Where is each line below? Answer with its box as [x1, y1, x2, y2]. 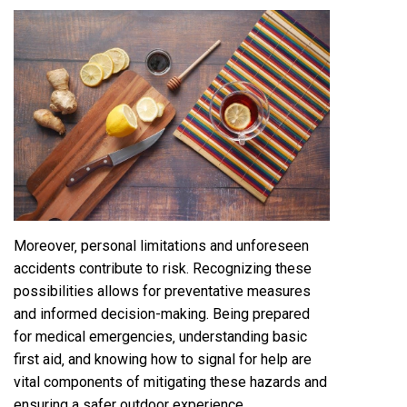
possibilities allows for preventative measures [14, 283, 311, 301]
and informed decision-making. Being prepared [14, 305, 310, 323]
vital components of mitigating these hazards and [14, 373, 327, 392]
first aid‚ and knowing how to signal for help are [14, 351, 312, 369]
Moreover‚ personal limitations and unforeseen [14, 237, 309, 255]
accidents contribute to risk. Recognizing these [14, 260, 312, 278]
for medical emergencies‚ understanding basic [14, 328, 307, 346]
